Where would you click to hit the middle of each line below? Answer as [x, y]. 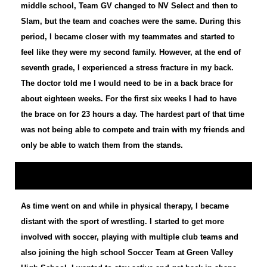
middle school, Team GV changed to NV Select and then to [129, 6]
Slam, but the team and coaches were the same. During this [131, 21]
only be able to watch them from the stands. [102, 145]
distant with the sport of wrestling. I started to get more [122, 222]
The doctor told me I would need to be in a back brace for [127, 83]
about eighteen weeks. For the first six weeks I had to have [129, 99]
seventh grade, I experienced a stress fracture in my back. [127, 68]
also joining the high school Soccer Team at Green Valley [127, 253]
